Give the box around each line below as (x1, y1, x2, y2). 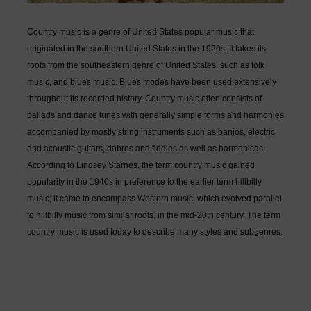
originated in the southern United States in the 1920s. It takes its (26, 43, 266, 53)
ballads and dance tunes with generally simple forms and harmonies (26, 110, 284, 120)
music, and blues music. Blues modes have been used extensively (26, 76, 276, 87)
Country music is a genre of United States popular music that (26, 26, 254, 37)
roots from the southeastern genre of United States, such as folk (26, 60, 264, 70)
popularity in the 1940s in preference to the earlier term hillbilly (26, 176, 262, 187)
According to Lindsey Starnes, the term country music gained (26, 160, 255, 170)
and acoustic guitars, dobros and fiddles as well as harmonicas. (26, 143, 265, 153)
